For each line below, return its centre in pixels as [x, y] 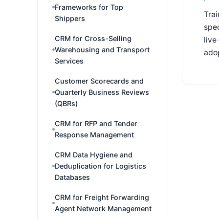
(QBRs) [66, 103]
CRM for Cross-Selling [93, 38]
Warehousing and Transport [102, 50]
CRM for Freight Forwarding [102, 197]
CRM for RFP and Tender [96, 123]
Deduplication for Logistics [100, 166]
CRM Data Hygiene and [94, 155]
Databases [72, 177]
